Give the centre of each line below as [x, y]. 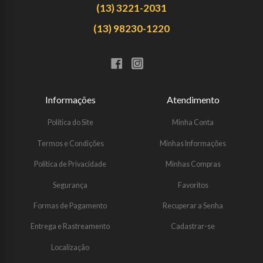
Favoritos [193, 185]
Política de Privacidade [70, 164]
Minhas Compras [193, 164]
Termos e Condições [70, 143]
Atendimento [193, 100]
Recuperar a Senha [193, 205]
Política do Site [70, 123]
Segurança [70, 185]
